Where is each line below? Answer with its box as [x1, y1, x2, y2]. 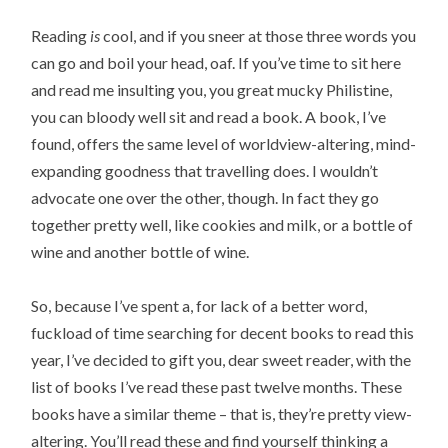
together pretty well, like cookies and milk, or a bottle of [31, 215, 414, 235]
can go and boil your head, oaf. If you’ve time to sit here [31, 53, 402, 73]
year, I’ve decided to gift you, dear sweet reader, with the [31, 350, 412, 370]
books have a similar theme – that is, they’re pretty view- [31, 404, 413, 424]
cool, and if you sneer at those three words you [103, 26, 417, 46]
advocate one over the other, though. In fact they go [31, 188, 380, 208]
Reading [31, 26, 91, 46]
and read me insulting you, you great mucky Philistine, [31, 80, 393, 100]
